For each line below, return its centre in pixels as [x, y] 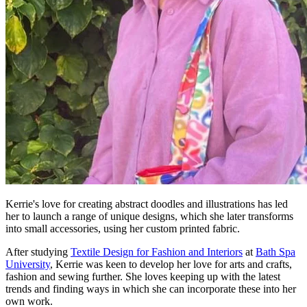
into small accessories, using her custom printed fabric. [123, 228]
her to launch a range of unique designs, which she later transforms [149, 216]
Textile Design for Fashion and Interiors [157, 251]
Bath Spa [275, 251]
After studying [38, 251]
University [28, 264]
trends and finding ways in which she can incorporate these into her [151, 288]
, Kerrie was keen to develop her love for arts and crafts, [171, 264]
